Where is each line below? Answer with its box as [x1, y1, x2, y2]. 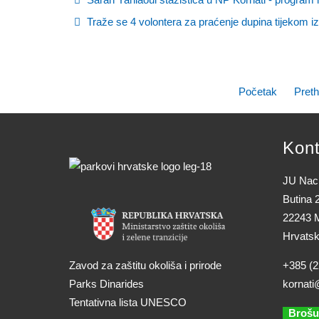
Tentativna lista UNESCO [69, 296, 187, 308]
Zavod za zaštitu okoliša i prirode [69, 258, 221, 271]
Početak [238, 85, 277, 98]
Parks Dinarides [69, 277, 144, 290]
